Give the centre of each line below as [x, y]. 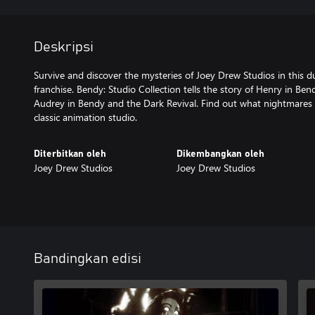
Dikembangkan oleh [220, 154]
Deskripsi [64, 47]
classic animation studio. [85, 117]
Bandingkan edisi [88, 258]
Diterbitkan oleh [70, 154]
